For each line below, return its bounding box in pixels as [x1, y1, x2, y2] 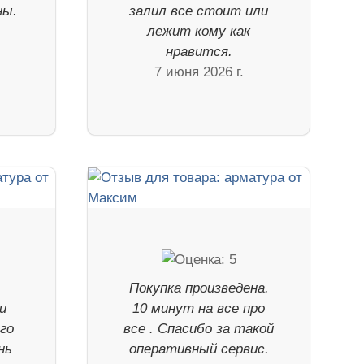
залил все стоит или [129, 2, 269, 19]
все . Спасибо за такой [123, 320, 275, 336]
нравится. [165, 43, 232, 59]
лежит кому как [147, 23, 251, 39]
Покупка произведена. [128, 279, 269, 296]
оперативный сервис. [128, 340, 269, 357]
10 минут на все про [132, 300, 266, 316]
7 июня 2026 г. [154, 63, 244, 80]
